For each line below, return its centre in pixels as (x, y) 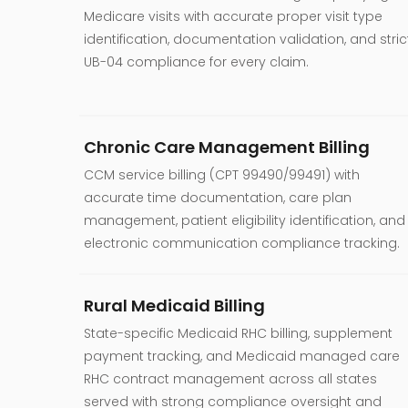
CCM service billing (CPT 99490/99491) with (222, 174)
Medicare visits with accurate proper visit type (233, 16)
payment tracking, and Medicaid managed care (242, 356)
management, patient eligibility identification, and (245, 220)
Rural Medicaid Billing (174, 305)
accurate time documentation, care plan (218, 197)
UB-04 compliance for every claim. (196, 61)
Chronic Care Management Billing (227, 147)
